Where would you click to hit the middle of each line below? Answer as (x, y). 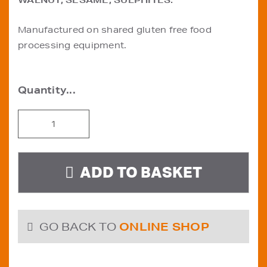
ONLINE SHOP (164, 226)
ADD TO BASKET (141, 172)
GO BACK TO (79, 226)
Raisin (32, 148)
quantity (38, 179)
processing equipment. (72, 45)
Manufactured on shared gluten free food (115, 30)
